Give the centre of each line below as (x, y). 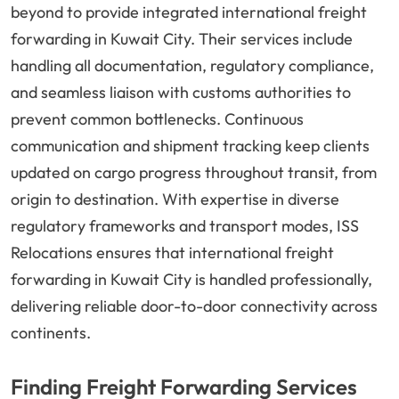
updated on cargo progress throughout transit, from (194, 173)
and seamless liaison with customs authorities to (181, 93)
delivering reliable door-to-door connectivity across (194, 306)
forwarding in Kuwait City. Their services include (182, 39)
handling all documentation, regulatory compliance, (192, 66)
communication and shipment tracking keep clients (190, 146)
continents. (51, 333)
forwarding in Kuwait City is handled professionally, (191, 280)
